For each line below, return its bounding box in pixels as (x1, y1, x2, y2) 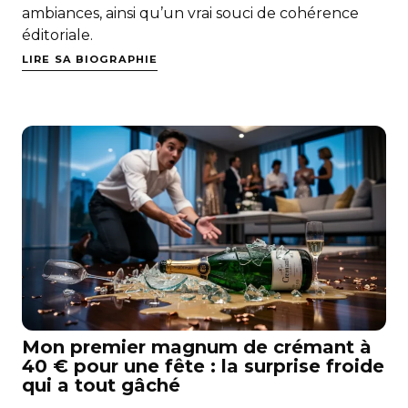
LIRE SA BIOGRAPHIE (22, 52, 158, 66)
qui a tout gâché (22, 373, 180, 396)
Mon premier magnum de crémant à (22, 335, 372, 358)
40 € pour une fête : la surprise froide (22, 354, 384, 377)
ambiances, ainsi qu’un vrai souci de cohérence (22, 4, 359, 22)
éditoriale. (22, 25, 93, 44)
